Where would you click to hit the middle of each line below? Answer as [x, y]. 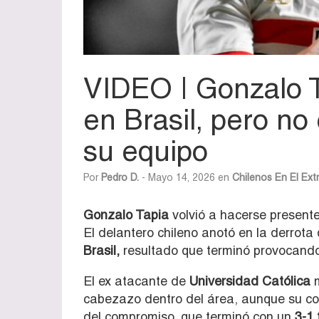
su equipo [146, 151]
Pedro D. [120, 177]
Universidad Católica [248, 281]
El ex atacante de [135, 281]
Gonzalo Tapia [126, 214]
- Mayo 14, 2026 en [185, 177]
